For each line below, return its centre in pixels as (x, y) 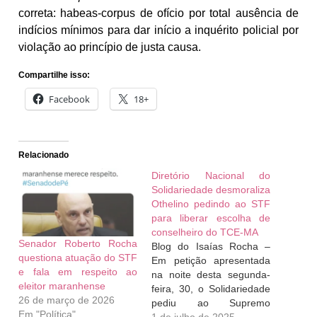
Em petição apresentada (211, 261)
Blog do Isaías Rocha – (211, 247)
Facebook (69, 99)
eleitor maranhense (62, 286)
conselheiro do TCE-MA (205, 232)
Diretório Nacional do (211, 176)
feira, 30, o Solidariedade (211, 289)
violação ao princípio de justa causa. (110, 47)
